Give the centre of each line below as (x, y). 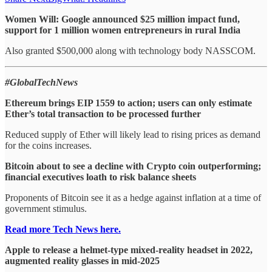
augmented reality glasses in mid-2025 (82, 261)
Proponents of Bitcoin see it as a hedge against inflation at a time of (133, 198)
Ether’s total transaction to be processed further (103, 114)
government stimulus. (46, 209)
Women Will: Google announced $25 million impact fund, (122, 19)
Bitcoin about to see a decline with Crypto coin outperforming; (133, 166)
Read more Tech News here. (63, 229)
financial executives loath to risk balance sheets (100, 177)
